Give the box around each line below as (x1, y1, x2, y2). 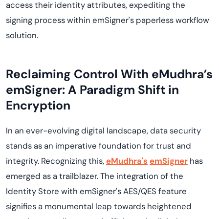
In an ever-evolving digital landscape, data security (6, 125, 201, 136)
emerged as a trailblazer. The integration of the (6, 171, 183, 181)
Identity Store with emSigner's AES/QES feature (6, 186, 187, 197)
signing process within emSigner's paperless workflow (6, 15, 209, 25)
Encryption (6, 97, 70, 113)
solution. (6, 30, 38, 41)
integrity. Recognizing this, (6, 155, 106, 166)
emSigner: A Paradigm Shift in (6, 82, 179, 98)
